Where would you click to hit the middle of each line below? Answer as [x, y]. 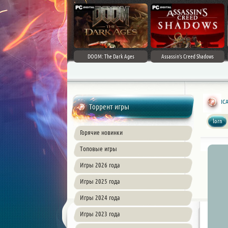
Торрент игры [109, 107]
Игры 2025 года [100, 181]
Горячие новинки [101, 132]
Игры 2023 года [100, 214]
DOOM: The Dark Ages [111, 56]
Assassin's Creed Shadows [188, 56]
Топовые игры [98, 149]
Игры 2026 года [100, 165]
